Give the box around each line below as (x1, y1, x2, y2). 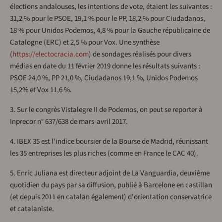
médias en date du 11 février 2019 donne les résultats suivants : (10, 61, 200, 72)
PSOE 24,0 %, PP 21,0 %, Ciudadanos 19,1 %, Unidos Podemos (10, 73, 198, 84)
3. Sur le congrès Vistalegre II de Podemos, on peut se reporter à (10, 105, 203, 115)
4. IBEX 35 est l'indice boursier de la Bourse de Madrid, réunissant (10, 136, 208, 147)
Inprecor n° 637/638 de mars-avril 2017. (10, 116, 128, 127)
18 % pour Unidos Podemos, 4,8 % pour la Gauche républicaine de (10, 25, 210, 36)
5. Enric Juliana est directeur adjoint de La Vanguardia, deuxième (10, 168, 210, 179)
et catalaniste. (10, 204, 54, 215)
